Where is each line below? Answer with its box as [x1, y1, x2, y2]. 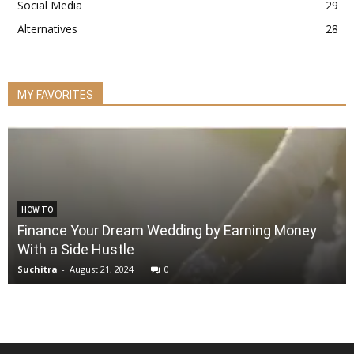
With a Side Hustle [17, 241, 134, 258]
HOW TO [21, 205, 53, 214]
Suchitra [17, 263, 58, 275]
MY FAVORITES [17, 88, 93, 101]
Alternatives [17, 21, 77, 36]
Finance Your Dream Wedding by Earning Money [17, 222, 317, 239]
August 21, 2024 [70, 263, 134, 275]
